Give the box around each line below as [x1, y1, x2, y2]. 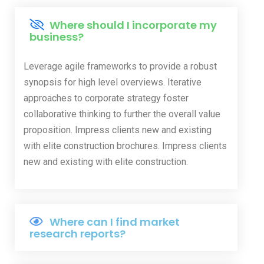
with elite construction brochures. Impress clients [24, 140, 227, 151]
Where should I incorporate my [49, 17, 217, 32]
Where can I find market [49, 214, 180, 229]
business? [29, 29, 84, 44]
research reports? [29, 226, 126, 241]
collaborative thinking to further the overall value [24, 108, 220, 120]
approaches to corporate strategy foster [24, 92, 189, 104]
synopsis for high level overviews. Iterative [24, 76, 202, 88]
